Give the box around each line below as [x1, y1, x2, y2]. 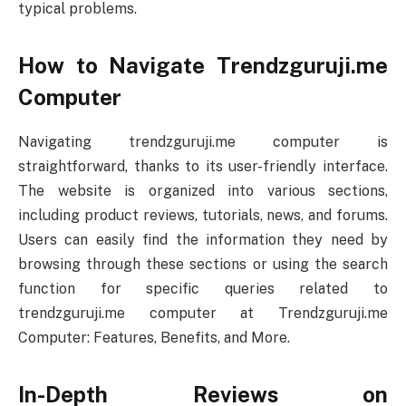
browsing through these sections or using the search [18, 255, 388, 273]
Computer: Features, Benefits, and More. [18, 328, 290, 346]
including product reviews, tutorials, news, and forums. [18, 206, 388, 224]
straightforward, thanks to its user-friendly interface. [18, 157, 388, 175]
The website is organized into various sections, [18, 181, 388, 199]
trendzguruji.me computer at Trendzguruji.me [18, 304, 388, 322]
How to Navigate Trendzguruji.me [18, 53, 388, 79]
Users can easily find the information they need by [18, 230, 388, 248]
